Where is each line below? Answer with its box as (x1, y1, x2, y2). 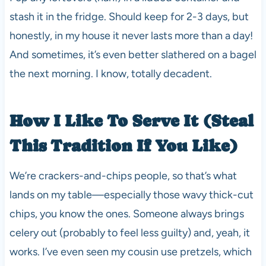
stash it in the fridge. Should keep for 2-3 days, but (9, 10, 249, 24)
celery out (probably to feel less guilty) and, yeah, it (9, 226, 250, 240)
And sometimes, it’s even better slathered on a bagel (9, 48, 256, 62)
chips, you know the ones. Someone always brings (9, 207, 244, 221)
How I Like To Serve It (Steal (9, 111, 254, 131)
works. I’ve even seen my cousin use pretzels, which (9, 245, 252, 259)
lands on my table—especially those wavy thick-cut (9, 188, 254, 202)
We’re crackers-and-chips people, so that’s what (9, 169, 237, 183)
